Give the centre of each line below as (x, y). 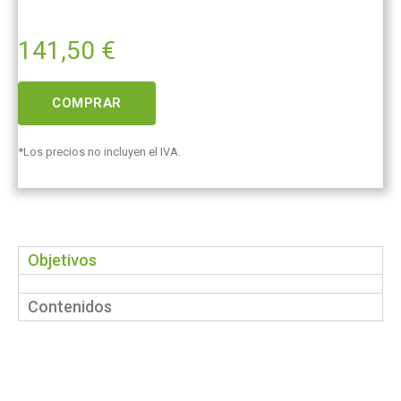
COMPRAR (87, 103)
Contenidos (70, 307)
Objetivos (62, 260)
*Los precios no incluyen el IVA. (99, 152)
